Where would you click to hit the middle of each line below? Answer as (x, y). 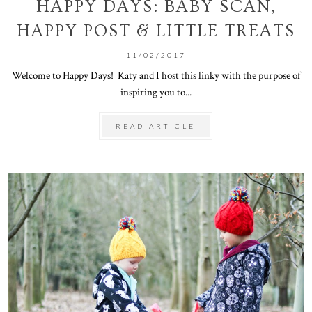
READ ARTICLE (156, 126)
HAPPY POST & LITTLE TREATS (156, 31)
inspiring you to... (156, 92)
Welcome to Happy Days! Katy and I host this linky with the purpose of (156, 75)
